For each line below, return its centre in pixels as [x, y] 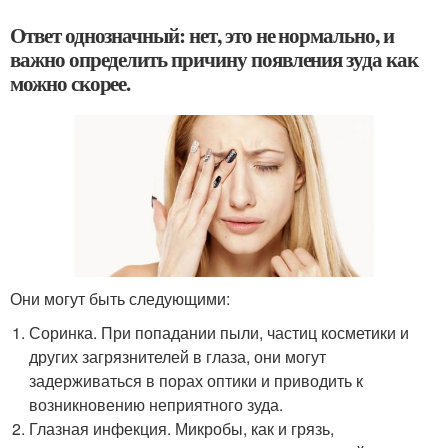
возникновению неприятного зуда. [156, 404]
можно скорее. [70, 82]
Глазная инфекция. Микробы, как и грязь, [182, 428]
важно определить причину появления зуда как [214, 58]
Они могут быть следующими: [120, 298]
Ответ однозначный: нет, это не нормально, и [202, 34]
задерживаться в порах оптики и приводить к [196, 380]
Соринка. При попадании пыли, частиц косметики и [219, 332]
